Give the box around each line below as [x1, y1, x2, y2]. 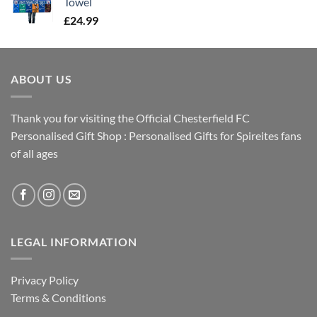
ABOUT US [11, 72, 72, 86]
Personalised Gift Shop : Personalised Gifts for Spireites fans [11, 128, 301, 142]
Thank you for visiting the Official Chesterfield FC [11, 110, 250, 125]
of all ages [11, 146, 58, 160]
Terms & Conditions [11, 291, 106, 305]
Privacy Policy [11, 273, 79, 287]
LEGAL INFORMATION [11, 234, 137, 248]
